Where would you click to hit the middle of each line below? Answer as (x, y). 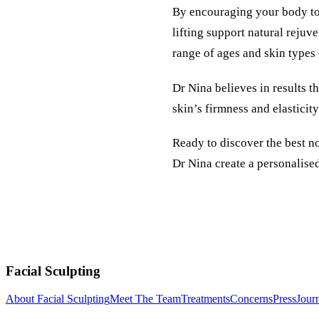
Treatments (205, 299)
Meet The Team (145, 299)
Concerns (251, 299)
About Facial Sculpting (58, 299)
